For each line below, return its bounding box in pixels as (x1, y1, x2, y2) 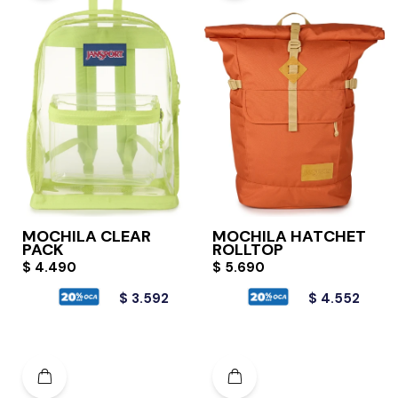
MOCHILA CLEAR (22, 225, 151, 247)
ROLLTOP (212, 238, 283, 260)
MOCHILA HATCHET (212, 225, 366, 247)
